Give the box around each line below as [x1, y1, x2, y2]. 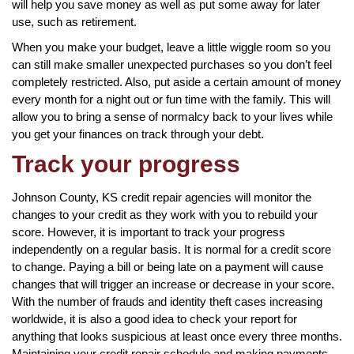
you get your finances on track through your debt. [12, 126, 264, 141]
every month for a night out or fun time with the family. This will [12, 92, 330, 106]
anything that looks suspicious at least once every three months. [12, 329, 342, 343]
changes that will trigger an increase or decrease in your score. [12, 277, 334, 291]
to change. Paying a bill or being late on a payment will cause [12, 259, 323, 273]
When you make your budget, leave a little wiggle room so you [12, 40, 330, 54]
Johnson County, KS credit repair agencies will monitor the [12, 190, 311, 204]
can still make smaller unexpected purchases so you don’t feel [12, 57, 332, 71]
